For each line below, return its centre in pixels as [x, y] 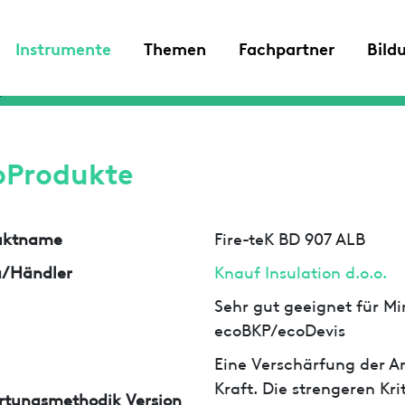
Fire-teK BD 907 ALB [290, 237]
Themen [175, 47]
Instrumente [63, 47]
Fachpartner [287, 47]
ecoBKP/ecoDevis [280, 328]
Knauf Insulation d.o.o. [301, 270]
